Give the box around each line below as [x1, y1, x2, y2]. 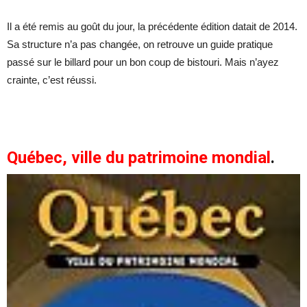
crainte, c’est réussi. [7, 73, 97, 86]
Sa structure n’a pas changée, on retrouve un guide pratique [7, 38, 273, 50]
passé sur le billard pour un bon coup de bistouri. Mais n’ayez [7, 56, 279, 68]
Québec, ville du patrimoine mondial [7, 147, 271, 167]
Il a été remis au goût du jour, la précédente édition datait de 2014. [7, 20, 297, 32]
